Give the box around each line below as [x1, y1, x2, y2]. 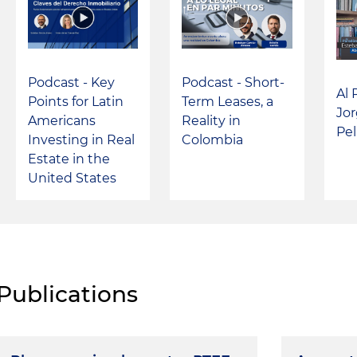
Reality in [182, 112, 241, 128]
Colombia [182, 131, 244, 147]
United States [28, 170, 117, 186]
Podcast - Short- [182, 74, 285, 90]
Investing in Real [28, 131, 135, 147]
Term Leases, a [182, 93, 274, 109]
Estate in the [28, 151, 111, 167]
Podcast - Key [28, 74, 116, 90]
